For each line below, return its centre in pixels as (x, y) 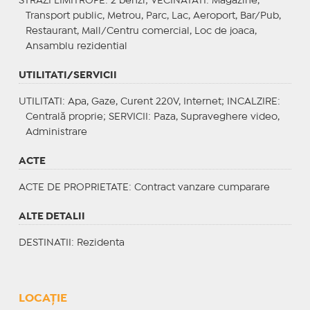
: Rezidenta (98, 243)
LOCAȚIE (43, 298)
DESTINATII (45, 243)
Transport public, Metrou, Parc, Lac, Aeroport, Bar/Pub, (153, 16)
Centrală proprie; (67, 117)
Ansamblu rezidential (76, 46)
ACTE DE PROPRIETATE (73, 187)
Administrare (56, 132)
